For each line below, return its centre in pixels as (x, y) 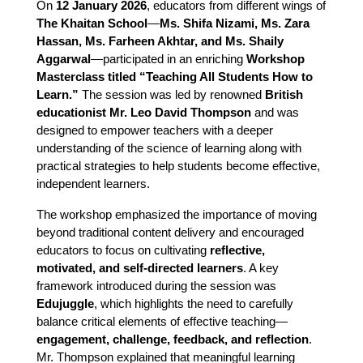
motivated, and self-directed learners (140, 268)
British (284, 95)
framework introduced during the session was (156, 286)
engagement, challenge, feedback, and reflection (173, 340)
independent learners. (93, 184)
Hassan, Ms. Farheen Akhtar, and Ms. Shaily (160, 41)
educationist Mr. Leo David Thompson (144, 113)
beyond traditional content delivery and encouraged (170, 233)
